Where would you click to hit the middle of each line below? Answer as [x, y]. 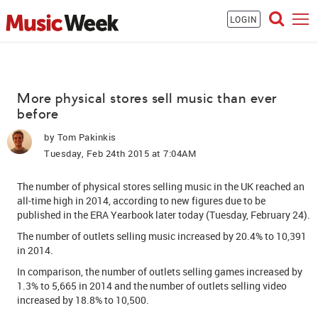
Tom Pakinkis [87, 137]
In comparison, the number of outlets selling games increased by [160, 272]
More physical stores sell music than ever [147, 98]
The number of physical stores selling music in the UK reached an [161, 186]
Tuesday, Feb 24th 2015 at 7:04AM [120, 153]
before [38, 114]
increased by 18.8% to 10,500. [83, 300]
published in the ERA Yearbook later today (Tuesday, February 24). [164, 215]
